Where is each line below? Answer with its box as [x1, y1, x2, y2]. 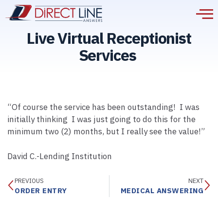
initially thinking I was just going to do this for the [7, 113, 196, 126]
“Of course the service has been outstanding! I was [7, 101, 200, 113]
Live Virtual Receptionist [26, 27, 191, 50]
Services [78, 44, 136, 67]
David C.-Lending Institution [7, 150, 112, 163]
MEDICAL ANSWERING [120, 185, 203, 197]
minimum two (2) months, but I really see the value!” [7, 126, 205, 138]
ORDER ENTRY [15, 185, 67, 197]
